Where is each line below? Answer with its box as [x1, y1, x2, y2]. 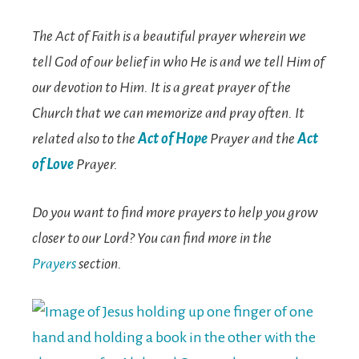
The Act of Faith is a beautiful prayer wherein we [32, 28, 306, 44]
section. [76, 256, 122, 272]
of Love [32, 156, 74, 172]
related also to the [32, 131, 138, 147]
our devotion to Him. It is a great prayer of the [32, 79, 291, 95]
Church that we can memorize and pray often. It [32, 105, 305, 121]
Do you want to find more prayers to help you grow [32, 204, 318, 220]
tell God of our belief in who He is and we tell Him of [32, 54, 325, 70]
